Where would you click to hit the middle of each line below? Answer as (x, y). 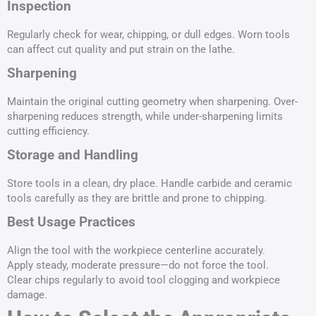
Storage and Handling (73, 155)
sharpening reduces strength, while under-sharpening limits (145, 117)
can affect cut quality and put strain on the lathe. (121, 50)
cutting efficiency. (48, 132)
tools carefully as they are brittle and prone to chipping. (137, 199)
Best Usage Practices (71, 222)
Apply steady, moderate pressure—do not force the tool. (138, 266)
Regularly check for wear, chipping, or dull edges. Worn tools (148, 35)
